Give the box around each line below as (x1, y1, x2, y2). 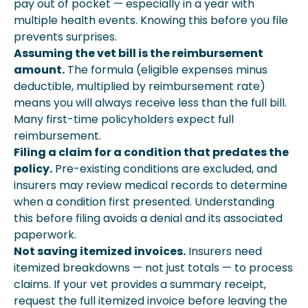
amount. (14, 62, 65, 78)
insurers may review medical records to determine (14, 177, 287, 193)
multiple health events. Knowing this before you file (14, 12, 288, 28)
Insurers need (186, 243, 262, 259)
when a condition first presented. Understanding (14, 194, 274, 210)
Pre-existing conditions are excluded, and (52, 161, 277, 177)
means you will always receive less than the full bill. (14, 95, 287, 111)
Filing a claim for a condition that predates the (14, 144, 289, 160)
